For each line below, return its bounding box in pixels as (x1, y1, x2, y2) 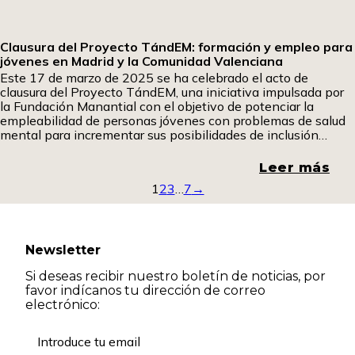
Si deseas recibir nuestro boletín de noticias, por (25, 269, 326, 284)
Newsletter (25, 242, 101, 258)
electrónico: (25, 297, 100, 313)
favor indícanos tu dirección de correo (25, 283, 265, 299)
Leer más (259, 160, 330, 176)
